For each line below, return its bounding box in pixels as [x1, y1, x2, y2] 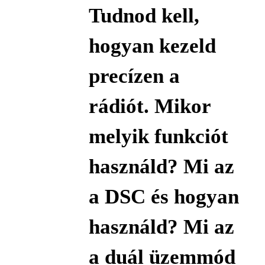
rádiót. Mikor [88, 94, 211, 118]
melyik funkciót [88, 124, 228, 148]
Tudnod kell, [88, 4, 199, 27]
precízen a [88, 64, 180, 88]
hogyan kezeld [88, 34, 216, 57]
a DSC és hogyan [88, 185, 239, 208]
